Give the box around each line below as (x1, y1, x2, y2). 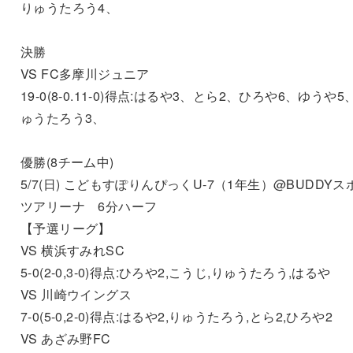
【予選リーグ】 (20, 218, 111, 237)
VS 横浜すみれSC (20, 240, 124, 259)
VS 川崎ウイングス (20, 284, 132, 303)
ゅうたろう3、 (20, 108, 106, 127)
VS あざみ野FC (20, 329, 111, 347)
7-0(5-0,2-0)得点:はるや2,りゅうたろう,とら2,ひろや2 (20, 307, 333, 325)
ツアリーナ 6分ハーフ (20, 196, 158, 215)
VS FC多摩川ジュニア (20, 64, 150, 83)
